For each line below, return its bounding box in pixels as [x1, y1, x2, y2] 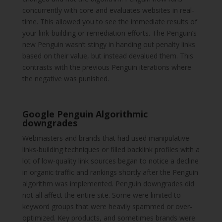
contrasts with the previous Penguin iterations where [22, 62, 191, 72]
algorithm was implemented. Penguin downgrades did [22, 179, 194, 189]
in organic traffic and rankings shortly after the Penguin [22, 167, 198, 177]
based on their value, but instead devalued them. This [22, 51, 193, 61]
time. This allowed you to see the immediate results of [22, 17, 197, 27]
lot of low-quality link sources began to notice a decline [22, 156, 199, 166]
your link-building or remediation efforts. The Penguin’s [22, 28, 197, 38]
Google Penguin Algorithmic [22, 108, 148, 120]
